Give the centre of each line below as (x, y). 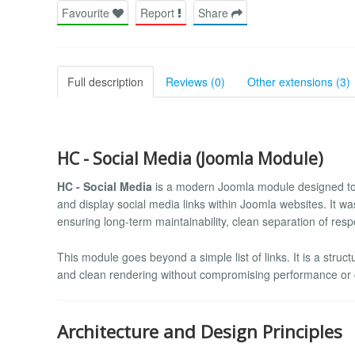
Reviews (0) (195, 81)
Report (159, 12)
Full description (105, 81)
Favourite (87, 12)
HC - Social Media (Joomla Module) (190, 158)
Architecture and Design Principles (200, 331)
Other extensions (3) (299, 81)
